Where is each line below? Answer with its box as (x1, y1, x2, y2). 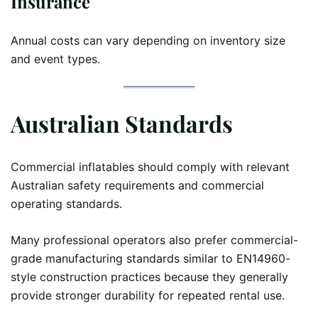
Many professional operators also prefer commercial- (11, 233, 298, 248)
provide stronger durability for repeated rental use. (11, 288, 285, 303)
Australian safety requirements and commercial (11, 178, 264, 193)
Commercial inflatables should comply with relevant (11, 160, 290, 175)
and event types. (11, 52, 100, 67)
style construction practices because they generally (11, 270, 288, 285)
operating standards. (11, 197, 122, 212)
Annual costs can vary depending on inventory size (11, 33, 285, 48)
